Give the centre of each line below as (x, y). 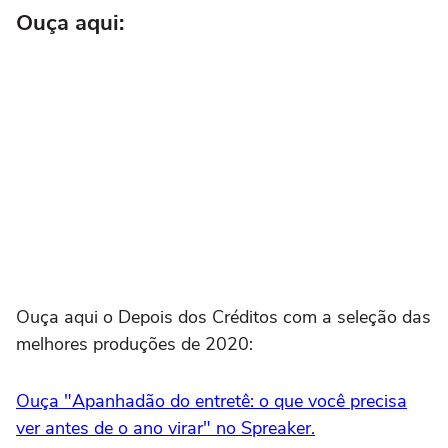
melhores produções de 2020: (134, 343)
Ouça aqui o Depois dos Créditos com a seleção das (223, 316)
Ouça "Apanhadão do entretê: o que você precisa (211, 400)
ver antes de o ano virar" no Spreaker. (165, 427)
